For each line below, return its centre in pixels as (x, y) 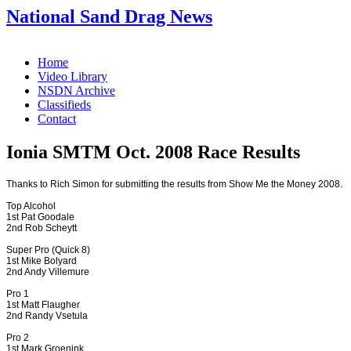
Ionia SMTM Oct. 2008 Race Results (153, 152)
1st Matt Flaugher (43, 304)
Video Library (72, 76)
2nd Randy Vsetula (47, 315)
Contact (57, 118)
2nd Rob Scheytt (42, 228)
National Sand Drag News (109, 16)
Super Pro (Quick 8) (48, 250)
